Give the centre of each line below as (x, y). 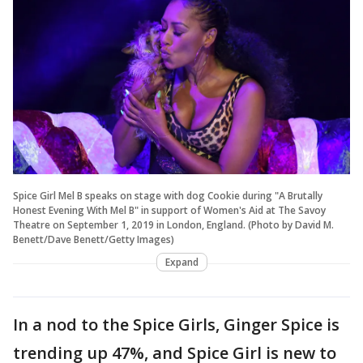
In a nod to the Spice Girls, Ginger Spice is (176, 325)
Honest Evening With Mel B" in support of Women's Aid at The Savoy (169, 210)
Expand (181, 262)
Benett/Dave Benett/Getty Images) (94, 239)
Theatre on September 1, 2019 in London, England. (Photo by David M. (173, 225)
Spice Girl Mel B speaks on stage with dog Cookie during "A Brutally (168, 196)
